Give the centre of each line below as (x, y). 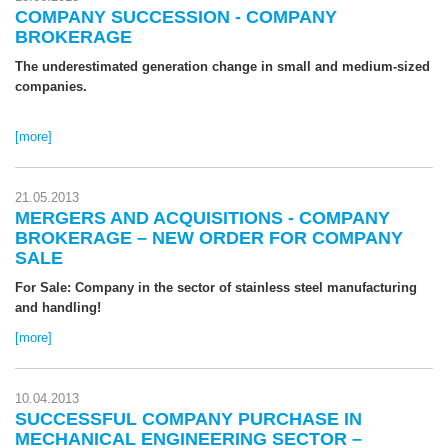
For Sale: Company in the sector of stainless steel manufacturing (216, 287)
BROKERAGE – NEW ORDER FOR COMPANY (209, 238)
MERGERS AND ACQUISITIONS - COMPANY (202, 218)
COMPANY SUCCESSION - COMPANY (176, 17)
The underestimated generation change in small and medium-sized (222, 66)
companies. (51, 86)
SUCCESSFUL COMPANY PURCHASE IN (188, 419)
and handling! (58, 307)
